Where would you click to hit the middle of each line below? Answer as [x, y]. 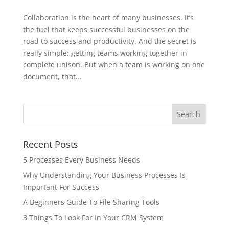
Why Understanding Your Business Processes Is [104, 175]
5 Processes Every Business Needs [81, 160]
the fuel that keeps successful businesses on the [106, 30]
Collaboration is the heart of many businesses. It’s [108, 18]
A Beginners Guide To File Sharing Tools [91, 202]
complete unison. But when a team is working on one [114, 65]
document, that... [52, 77]
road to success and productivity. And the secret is [109, 41]
